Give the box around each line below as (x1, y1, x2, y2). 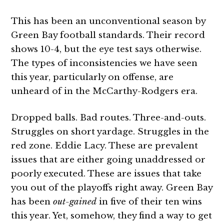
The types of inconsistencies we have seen (11, 57, 198, 68)
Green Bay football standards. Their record (11, 29, 205, 40)
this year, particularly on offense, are (11, 71, 174, 82)
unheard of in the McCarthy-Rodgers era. (11, 85, 198, 96)
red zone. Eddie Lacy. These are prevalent (11, 140, 198, 151)
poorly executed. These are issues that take (11, 168, 202, 179)
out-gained (53, 196, 97, 207)
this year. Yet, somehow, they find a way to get (11, 210, 212, 221)
